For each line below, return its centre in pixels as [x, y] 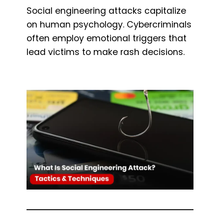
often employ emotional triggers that [107, 38]
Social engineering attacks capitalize [106, 11]
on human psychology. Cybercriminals [109, 24]
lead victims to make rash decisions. [106, 52]
